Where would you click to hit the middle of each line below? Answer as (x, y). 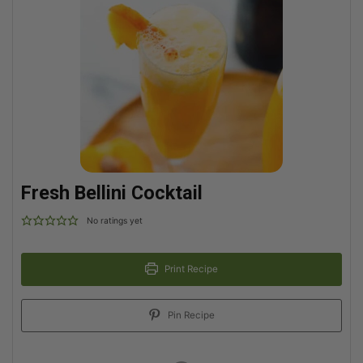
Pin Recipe (190, 315)
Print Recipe (190, 269)
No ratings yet (115, 220)
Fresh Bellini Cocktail (112, 192)
